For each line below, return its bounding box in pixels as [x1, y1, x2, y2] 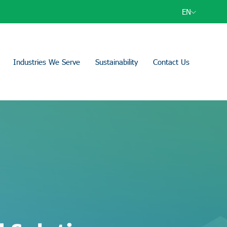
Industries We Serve [13, 57, 80, 67]
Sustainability [95, 57, 138, 67]
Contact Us [153, 57, 190, 67]
